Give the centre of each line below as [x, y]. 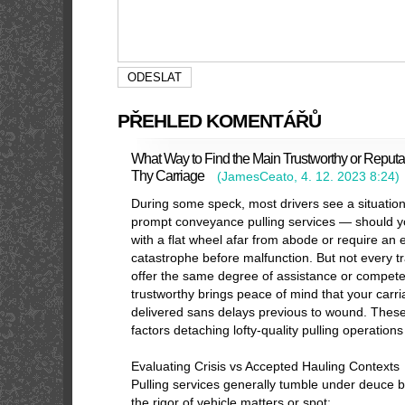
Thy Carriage [168, 175]
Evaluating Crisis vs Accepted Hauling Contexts [265, 366]
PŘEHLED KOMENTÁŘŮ [219, 121]
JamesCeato [258, 176]
